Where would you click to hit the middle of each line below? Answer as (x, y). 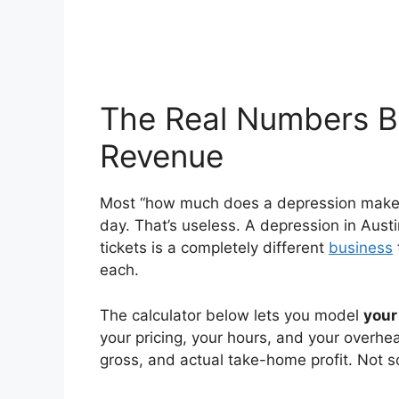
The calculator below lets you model (232, 315)
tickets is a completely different (214, 248)
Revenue (162, 156)
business (361, 248)
